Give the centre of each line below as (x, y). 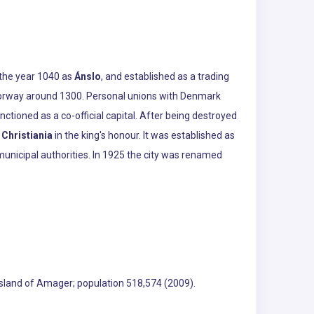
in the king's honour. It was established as (144, 135)
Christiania (27, 135)
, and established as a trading (165, 76)
